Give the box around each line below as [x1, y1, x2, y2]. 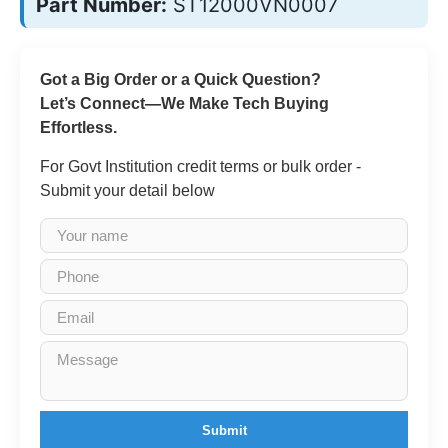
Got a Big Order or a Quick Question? [40, 71, 321, 88]
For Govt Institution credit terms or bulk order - [40, 158, 361, 175]
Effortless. [40, 119, 117, 136]
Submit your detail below [40, 182, 215, 199]
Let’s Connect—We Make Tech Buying [40, 95, 329, 112]
